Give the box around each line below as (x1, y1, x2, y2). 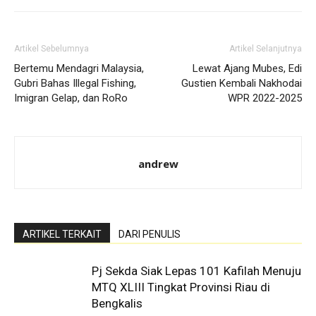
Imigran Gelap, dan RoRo (14, 92, 128, 104)
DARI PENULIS (119, 229, 181, 240)
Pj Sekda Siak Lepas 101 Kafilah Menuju (92, 264, 301, 278)
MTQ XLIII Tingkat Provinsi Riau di (92, 280, 270, 294)
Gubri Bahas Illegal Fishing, (14, 77, 136, 90)
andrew (138, 157, 178, 171)
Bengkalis (92, 296, 142, 310)
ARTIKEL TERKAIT (23, 229, 102, 240)
